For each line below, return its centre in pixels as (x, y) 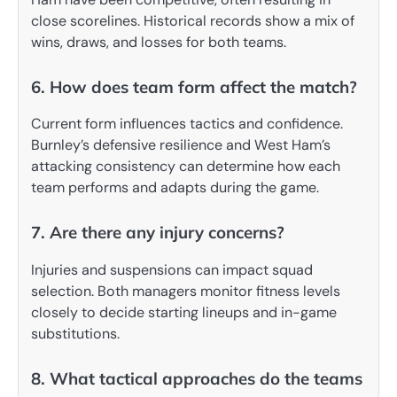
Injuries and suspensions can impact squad (172, 269)
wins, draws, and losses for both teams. (159, 43)
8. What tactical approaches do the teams (197, 378)
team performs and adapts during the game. (175, 188)
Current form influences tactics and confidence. (187, 124)
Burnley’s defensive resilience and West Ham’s (181, 145)
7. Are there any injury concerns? (158, 233)
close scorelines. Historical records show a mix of (193, 21)
